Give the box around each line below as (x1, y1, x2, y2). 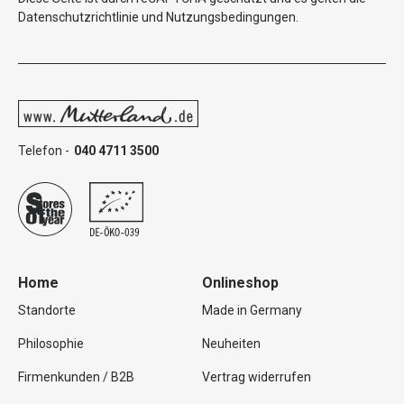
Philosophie (18, 336, 84, 351)
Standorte (18, 303, 76, 317)
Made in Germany (202, 303, 302, 317)
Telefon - (18, 143, 69, 158)
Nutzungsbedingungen (166, 10, 296, 24)
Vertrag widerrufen (202, 370, 311, 384)
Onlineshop (202, 274, 279, 291)
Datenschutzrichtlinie (18, 10, 139, 24)
